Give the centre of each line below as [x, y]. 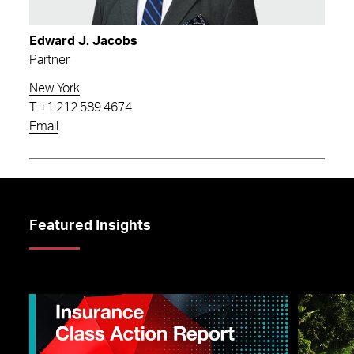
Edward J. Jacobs [83, 41]
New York [55, 88]
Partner [49, 60]
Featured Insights [90, 226]
